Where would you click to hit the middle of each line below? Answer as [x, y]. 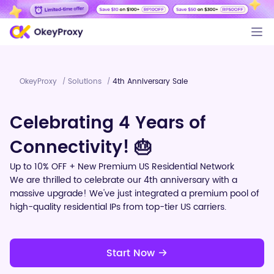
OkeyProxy [39, 82]
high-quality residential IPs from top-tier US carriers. [118, 207]
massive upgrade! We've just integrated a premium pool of [135, 194]
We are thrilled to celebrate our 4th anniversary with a [124, 180]
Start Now [132, 253]
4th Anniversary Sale [150, 82]
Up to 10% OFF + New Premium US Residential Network [122, 167]
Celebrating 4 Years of [108, 124]
